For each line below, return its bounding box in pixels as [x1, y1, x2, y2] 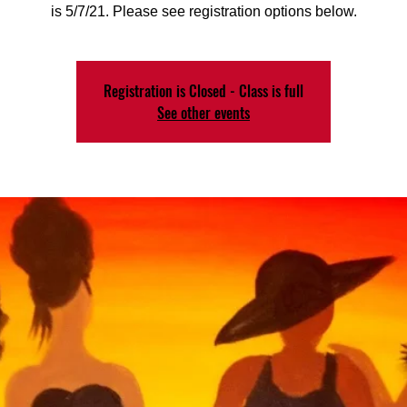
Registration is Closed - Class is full [104, 80, 303, 102]
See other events [157, 102, 250, 124]
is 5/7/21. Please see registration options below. [50, 4, 357, 19]
